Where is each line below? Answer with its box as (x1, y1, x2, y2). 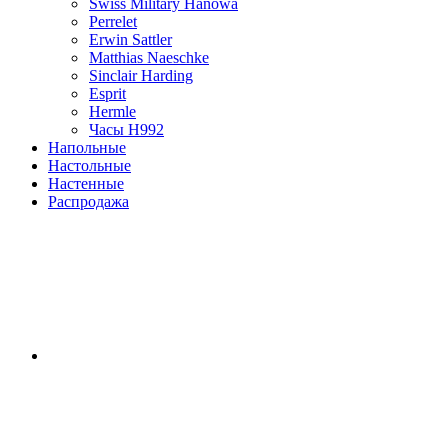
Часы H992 (89, 121, 164, 138)
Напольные (48, 139, 126, 156)
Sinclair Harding (89, 67, 193, 84)
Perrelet (89, 13, 137, 30)
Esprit (89, 85, 126, 102)
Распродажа (48, 193, 129, 210)
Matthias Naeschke (89, 49, 209, 66)
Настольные (48, 157, 131, 174)
